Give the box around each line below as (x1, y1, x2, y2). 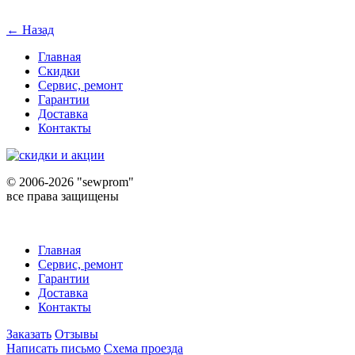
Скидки (38, 63, 80, 78)
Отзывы (55, 326, 98, 341)
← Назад (6, 22, 54, 36)
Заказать (6, 326, 52, 341)
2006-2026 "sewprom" (16, 174, 134, 189)
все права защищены (6, 189, 119, 203)
